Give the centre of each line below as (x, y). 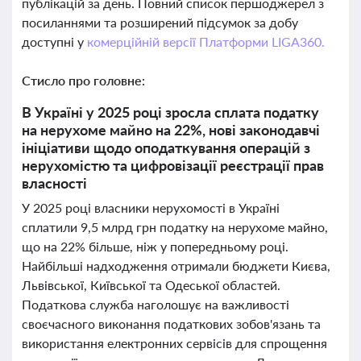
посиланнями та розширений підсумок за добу (160, 22)
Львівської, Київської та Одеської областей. (151, 285)
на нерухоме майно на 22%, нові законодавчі (171, 130)
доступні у (54, 41)
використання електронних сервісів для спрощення (174, 343)
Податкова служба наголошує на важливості (156, 304)
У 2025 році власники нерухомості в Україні (151, 207)
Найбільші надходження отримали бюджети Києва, (176, 266)
